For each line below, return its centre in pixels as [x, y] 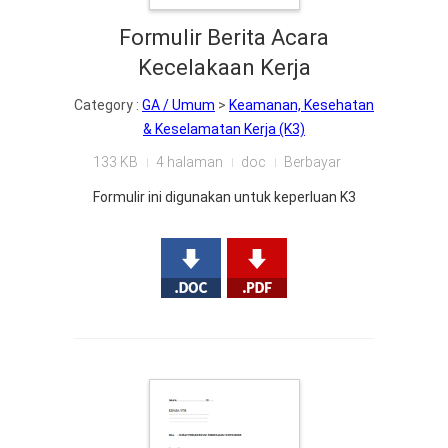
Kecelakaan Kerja [224, 67]
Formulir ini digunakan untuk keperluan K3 [224, 197]
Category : [108, 105]
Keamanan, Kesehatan [301, 105]
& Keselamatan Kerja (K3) [224, 129]
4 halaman [189, 162]
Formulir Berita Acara [224, 37]
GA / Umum [178, 105]
